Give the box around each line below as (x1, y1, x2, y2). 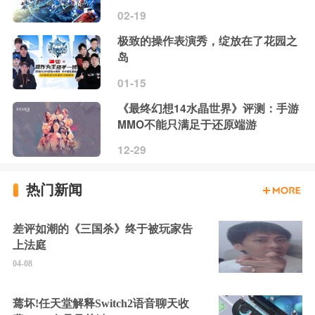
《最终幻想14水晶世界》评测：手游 (117, 100, 300, 116)
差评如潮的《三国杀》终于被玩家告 (12, 222, 193, 235)
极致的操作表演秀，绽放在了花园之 (117, 33, 298, 49)
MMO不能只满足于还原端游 (117, 116, 257, 132)
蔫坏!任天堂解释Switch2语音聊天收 (12, 297, 189, 309)
